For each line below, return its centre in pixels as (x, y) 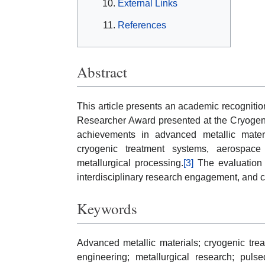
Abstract (102, 72)
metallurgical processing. (130, 163)
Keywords (107, 209)
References (142, 25)
